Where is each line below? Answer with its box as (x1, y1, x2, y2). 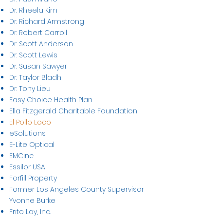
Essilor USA (9, 162, 45, 172)
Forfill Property (9, 173, 57, 183)
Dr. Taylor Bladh (9, 73, 61, 82)
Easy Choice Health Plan (9, 95, 92, 105)
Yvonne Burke (9, 196, 55, 205)
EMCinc (9, 151, 34, 161)
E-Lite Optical (9, 140, 54, 149)
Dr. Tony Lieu (9, 84, 51, 93)
